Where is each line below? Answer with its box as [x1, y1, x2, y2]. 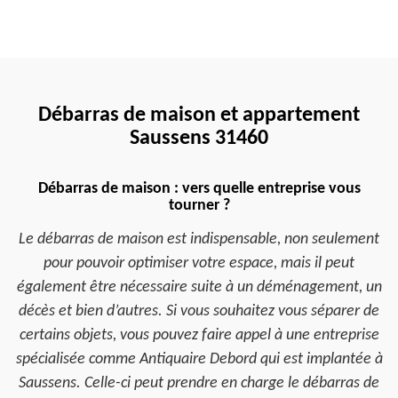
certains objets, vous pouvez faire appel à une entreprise [19, 327, 379, 344]
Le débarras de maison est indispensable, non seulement [19, 231, 379, 248]
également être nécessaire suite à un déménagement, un [16, 279, 382, 296]
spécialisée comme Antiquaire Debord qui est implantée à [15, 351, 383, 368]
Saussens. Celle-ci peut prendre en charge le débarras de [19, 375, 379, 392]
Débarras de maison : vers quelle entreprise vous [37, 180, 361, 197]
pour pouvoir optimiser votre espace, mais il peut [44, 255, 354, 272]
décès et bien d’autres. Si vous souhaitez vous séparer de [19, 303, 379, 320]
